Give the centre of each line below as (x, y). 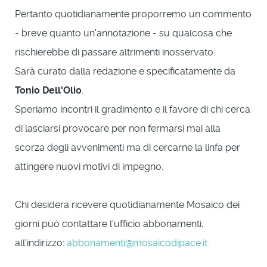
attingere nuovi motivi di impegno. (89, 166)
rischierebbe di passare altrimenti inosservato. (115, 52)
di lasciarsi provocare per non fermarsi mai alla (118, 128)
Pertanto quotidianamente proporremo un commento (133, 14)
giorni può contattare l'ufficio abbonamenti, (109, 223)
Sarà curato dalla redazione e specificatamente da (125, 71)
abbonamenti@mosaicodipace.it (137, 243)
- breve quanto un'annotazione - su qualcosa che (123, 33)
